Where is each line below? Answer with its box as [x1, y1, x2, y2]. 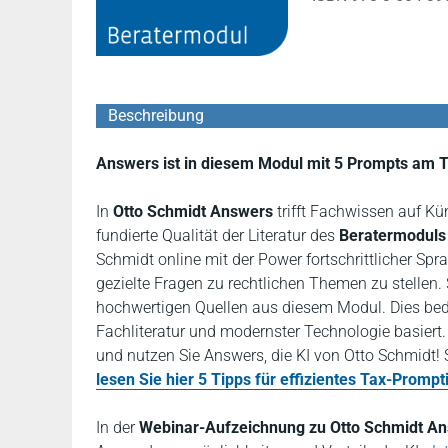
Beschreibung [108, 106, 204, 125]
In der [96, 418, 139, 437]
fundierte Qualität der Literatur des [96, 226, 339, 245]
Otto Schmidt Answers [113, 202, 273, 221]
